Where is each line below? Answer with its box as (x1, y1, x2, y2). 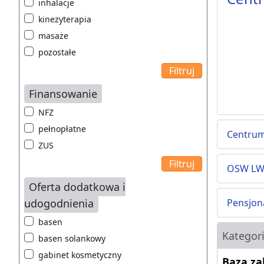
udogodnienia (24, 196, 94, 211)
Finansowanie (29, 87, 97, 101)
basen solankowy (38, 233, 105, 245)
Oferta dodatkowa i (29, 180, 126, 194)
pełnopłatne (38, 123, 86, 135)
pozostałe (38, 47, 76, 58)
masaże (38, 30, 68, 42)
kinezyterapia (38, 14, 91, 25)
